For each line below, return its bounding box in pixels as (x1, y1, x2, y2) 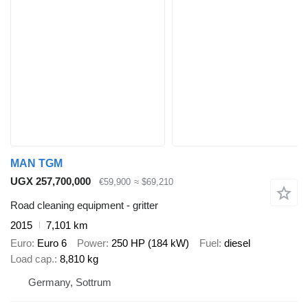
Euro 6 (37, 237, 67, 250)
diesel (224, 237, 250, 250)
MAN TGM (10, 157, 63, 170)
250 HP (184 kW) (111, 237, 189, 250)
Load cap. (10, 253, 54, 265)
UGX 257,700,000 (10, 175, 91, 188)
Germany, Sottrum (28, 276, 111, 289)
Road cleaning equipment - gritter (10, 199, 158, 211)
